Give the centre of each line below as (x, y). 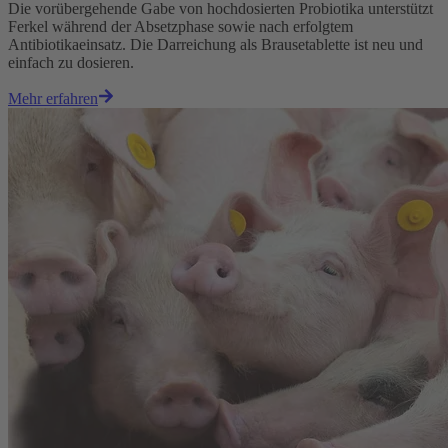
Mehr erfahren (53, 99)
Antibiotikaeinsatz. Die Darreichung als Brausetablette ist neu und (215, 45)
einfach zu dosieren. (71, 63)
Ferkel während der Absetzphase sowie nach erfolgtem (180, 27)
